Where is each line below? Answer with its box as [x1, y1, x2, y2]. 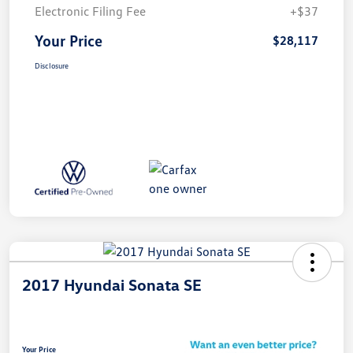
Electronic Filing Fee [35, 3, 146, 20]
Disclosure [35, 61, 69, 71]
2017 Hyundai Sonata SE [22, 275, 202, 295]
